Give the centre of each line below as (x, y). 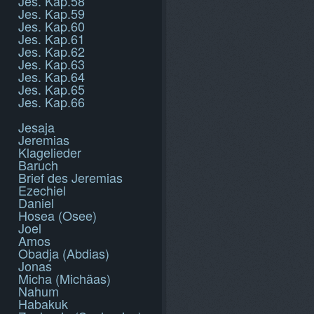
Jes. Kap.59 (52, 13)
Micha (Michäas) (64, 278)
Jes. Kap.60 (52, 26)
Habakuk (43, 303)
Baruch (38, 165)
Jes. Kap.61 (52, 39)
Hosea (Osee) (57, 215)
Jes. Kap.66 (52, 102)
